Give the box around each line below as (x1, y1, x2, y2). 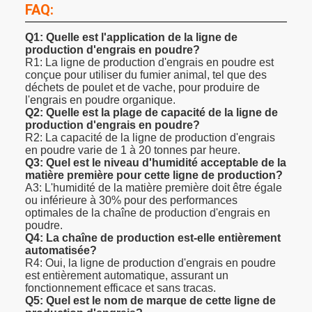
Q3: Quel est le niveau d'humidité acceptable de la (25, 156, 286, 169)
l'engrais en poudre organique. (25, 93, 175, 106)
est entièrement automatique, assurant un (25, 269, 228, 281)
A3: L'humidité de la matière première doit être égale (25, 181, 282, 194)
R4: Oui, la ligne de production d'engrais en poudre (25, 256, 276, 269)
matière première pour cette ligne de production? (25, 169, 283, 181)
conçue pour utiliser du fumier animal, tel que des (25, 68, 267, 81)
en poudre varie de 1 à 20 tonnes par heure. (25, 143, 240, 156)
